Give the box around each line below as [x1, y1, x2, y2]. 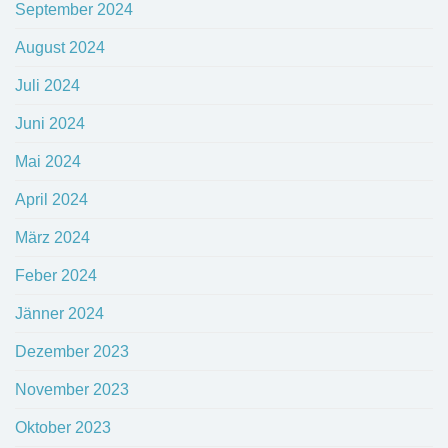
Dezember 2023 [15, 343, 129, 361]
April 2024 [15, 191, 88, 209]
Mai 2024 [15, 153, 81, 171]
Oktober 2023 [15, 419, 111, 437]
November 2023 [15, 381, 129, 399]
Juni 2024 [15, 115, 85, 133]
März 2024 [15, 229, 90, 247]
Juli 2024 [15, 77, 80, 95]
